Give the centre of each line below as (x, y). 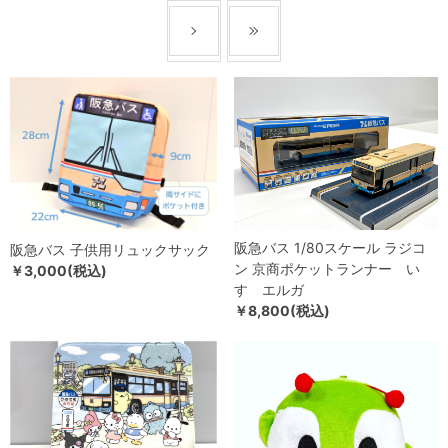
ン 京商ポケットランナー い (327, 268)
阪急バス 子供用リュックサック (110, 250)
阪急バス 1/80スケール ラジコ (330, 247)
